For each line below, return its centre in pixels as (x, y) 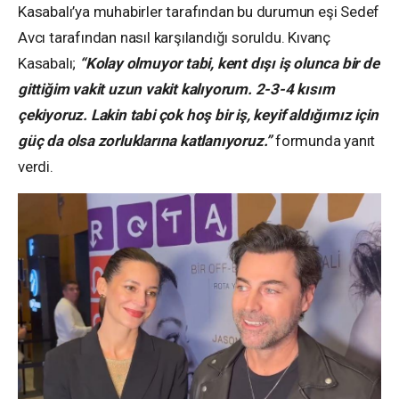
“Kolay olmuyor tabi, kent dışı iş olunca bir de (229, 63)
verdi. (37, 166)
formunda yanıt (324, 140)
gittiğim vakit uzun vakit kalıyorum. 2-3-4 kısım (176, 89)
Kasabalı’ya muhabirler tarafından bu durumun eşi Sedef (199, 11)
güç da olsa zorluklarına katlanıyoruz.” (145, 140)
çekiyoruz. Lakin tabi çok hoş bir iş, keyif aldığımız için (198, 114)
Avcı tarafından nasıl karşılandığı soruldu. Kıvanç (175, 37)
